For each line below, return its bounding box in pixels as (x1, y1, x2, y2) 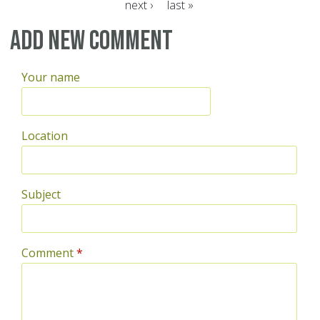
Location (21, 128, 68, 144)
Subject (21, 186, 61, 203)
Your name (21, 69, 80, 86)
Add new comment (10, 25, 173, 58)
